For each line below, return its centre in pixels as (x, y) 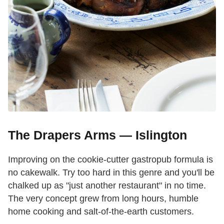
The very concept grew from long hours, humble (103, 199)
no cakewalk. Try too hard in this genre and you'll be (111, 173)
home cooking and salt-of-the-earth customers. (101, 212)
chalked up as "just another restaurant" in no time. (107, 186)
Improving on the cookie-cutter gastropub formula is (110, 160)
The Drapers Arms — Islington (97, 135)
